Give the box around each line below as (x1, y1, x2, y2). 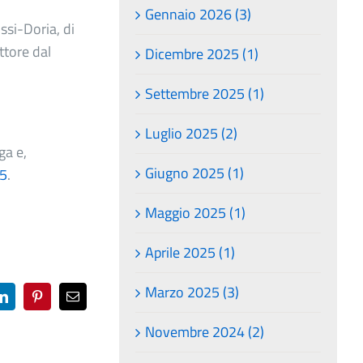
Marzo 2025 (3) (145, 280, 240, 303)
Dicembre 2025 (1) (145, 42, 259, 65)
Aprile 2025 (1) (145, 241, 236, 263)
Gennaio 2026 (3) (145, 2, 252, 25)
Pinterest (36, 295, 80, 309)
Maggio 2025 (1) (145, 201, 246, 224)
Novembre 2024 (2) (145, 320, 265, 343)
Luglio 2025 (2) (145, 122, 238, 144)
